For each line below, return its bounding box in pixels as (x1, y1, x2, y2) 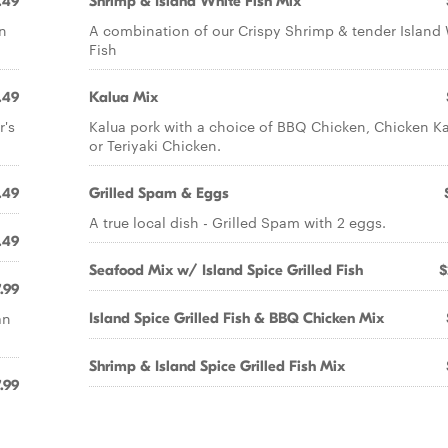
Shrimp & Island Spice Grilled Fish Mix (89, 357, 345, 375)
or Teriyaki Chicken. (89, 135, 221, 155)
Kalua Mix (89, 88, 158, 106)
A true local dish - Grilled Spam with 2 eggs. (89, 212, 386, 232)
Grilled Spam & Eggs (89, 184, 229, 202)
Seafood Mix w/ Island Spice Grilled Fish (89, 261, 363, 279)
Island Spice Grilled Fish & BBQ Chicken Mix (89, 309, 384, 327)
